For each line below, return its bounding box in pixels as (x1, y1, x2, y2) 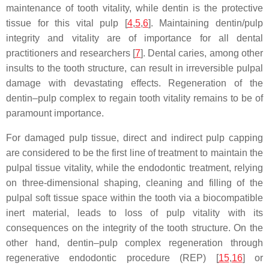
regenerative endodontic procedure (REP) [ (6, 253, 219, 263)
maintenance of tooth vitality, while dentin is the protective (6, 3, 263, 13)
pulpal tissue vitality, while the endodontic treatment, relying (6, 163, 263, 173)
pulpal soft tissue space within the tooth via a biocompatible (6, 193, 263, 203)
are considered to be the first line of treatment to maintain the (6, 148, 263, 158)
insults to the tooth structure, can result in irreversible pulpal (6, 63, 263, 73)
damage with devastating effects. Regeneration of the (6, 78, 263, 88)
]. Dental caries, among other (140, 48, 264, 58)
